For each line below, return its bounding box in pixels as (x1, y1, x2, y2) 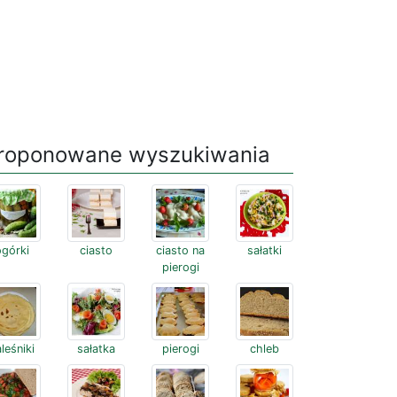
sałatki (247, 244, 282, 257)
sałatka (77, 342, 115, 355)
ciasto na (156, 244, 205, 257)
